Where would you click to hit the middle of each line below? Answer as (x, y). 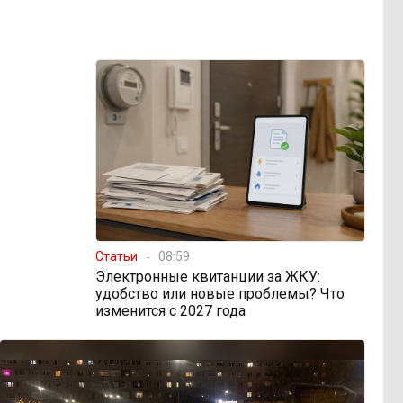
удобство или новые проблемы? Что (220, 293)
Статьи (116, 256)
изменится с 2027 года (170, 310)
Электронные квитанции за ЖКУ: (208, 276)
